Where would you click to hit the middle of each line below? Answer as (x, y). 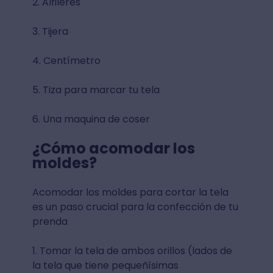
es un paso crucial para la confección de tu (135, 207)
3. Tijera (51, 32)
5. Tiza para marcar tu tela (96, 90)
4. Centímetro (66, 61)
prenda (51, 222)
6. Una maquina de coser (92, 119)
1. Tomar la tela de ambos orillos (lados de (132, 251)
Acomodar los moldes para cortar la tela (130, 193)
